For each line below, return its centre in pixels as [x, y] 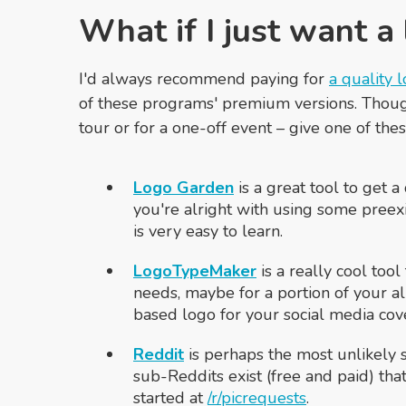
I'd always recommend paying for [204, 78]
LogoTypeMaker [195, 271]
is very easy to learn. [208, 231]
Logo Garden [184, 187]
